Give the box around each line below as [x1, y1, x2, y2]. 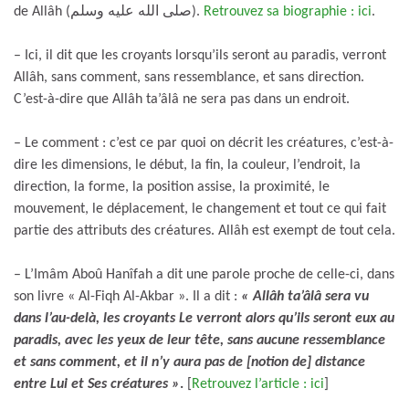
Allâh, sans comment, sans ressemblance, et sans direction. [14, 69, 364, 85]
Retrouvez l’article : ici [192, 376, 324, 392]
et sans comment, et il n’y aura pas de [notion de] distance [14, 354, 365, 370]
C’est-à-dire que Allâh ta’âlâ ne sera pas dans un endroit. [14, 91, 350, 107]
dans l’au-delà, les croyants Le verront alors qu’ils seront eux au [14, 310, 394, 326]
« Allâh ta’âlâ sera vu [241, 288, 369, 304]
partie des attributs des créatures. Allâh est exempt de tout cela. [14, 223, 395, 238]
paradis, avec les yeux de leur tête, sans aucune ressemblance [14, 332, 385, 348]
